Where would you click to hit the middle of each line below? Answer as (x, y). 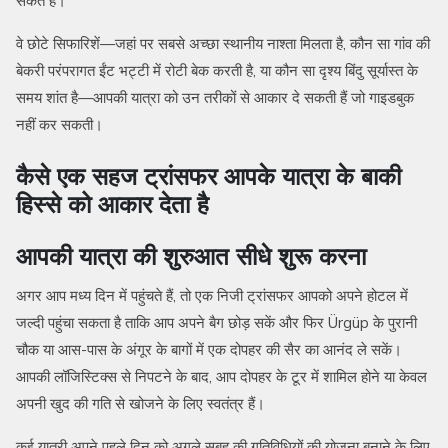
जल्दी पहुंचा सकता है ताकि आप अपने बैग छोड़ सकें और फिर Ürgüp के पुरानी (216, 323)
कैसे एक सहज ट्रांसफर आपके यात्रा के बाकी (208, 176)
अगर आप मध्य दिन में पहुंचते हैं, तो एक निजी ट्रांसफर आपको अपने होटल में (212, 296)
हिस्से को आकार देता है (112, 204)
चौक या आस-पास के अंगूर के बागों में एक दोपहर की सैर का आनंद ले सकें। (209, 350)
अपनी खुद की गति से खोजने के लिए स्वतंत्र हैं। (140, 404)
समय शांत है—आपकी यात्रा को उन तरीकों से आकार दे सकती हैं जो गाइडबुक (215, 98)
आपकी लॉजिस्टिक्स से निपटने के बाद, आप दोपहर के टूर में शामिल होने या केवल (221, 377)
